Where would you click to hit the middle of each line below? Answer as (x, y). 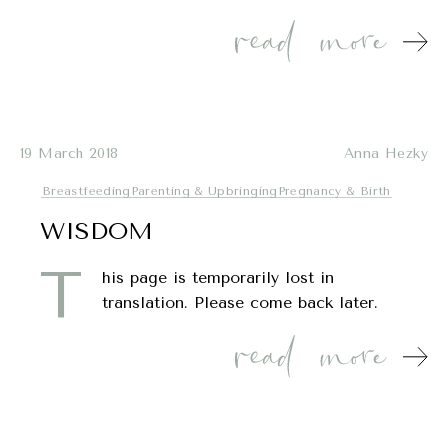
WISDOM (96, 230)
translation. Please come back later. (240, 302)
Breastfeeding (86, 190)
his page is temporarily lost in (218, 277)
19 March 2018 (69, 153)
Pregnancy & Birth (334, 190)
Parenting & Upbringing (204, 190)
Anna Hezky (385, 153)
